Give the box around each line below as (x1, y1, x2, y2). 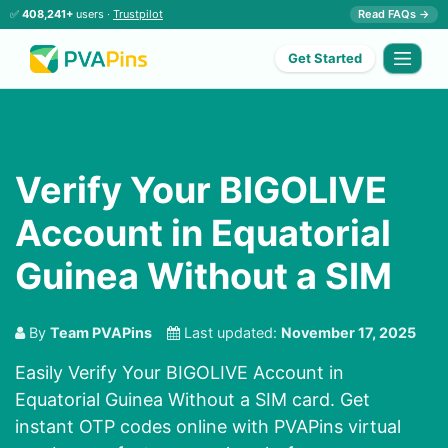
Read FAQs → (358, 7, 430, 21)
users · (73, 7, 113, 21)
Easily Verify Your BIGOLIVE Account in (15, 362, 344, 384)
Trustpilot (113, 7, 163, 21)
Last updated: (180, 324, 281, 342)
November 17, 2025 (281, 324, 416, 342)
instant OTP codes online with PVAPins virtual (15, 416, 401, 438)
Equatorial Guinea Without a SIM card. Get (15, 389, 370, 411)
